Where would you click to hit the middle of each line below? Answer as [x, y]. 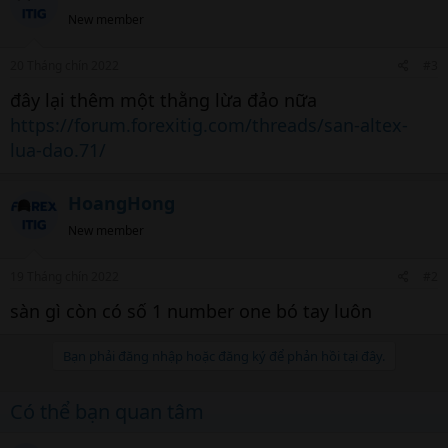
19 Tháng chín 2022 [64, 276]
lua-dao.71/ [58, 150]
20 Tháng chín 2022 [64, 65]
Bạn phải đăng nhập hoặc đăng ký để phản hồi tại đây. [224, 356]
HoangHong [121, 203]
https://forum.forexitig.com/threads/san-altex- [209, 125]
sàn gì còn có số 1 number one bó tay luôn [191, 311]
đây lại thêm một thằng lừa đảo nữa [163, 100]
